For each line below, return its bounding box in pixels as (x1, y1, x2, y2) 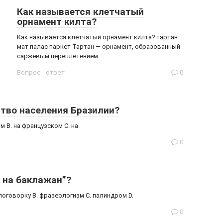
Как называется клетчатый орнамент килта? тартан (17, 33, 178, 41)
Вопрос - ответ (17, 68, 65, 76)
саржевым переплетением (17, 52, 98, 60)
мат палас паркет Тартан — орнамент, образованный (17, 43, 180, 50)
